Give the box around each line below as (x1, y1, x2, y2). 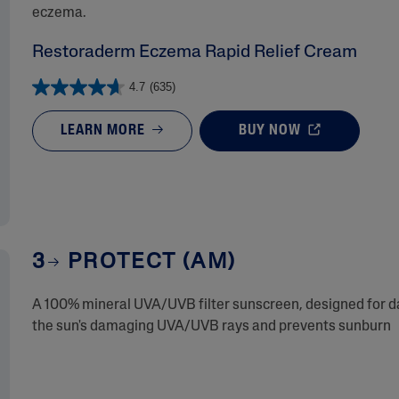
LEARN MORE (61, 124, 150, 138)
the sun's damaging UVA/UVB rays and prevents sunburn (31, 320, 391, 334)
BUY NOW (239, 124, 305, 138)
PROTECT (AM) (61, 252, 237, 273)
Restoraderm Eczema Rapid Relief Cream (31, 44, 357, 61)
